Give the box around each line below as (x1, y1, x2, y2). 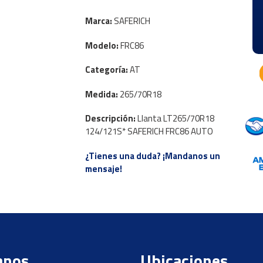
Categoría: (85, 63, 130, 77)
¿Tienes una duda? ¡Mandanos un (85, 149, 220, 163)
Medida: (85, 87, 120, 101)
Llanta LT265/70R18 (137, 112, 214, 126)
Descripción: (85, 112, 137, 126)
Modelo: (85, 38, 120, 52)
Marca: (85, 14, 114, 28)
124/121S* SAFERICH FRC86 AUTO (85, 124, 213, 139)
